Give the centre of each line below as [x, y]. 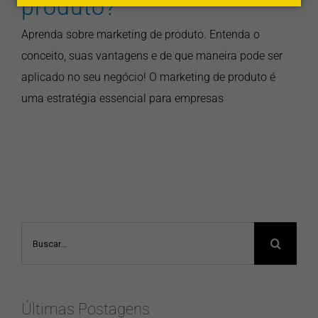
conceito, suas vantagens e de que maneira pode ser [152, 55]
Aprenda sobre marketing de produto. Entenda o [141, 34]
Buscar [38, 232]
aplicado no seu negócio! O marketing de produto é [148, 77]
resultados [47, 253]
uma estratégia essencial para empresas [122, 98]
